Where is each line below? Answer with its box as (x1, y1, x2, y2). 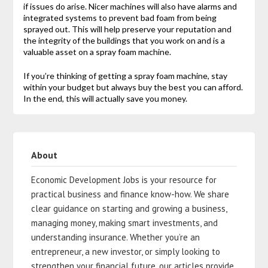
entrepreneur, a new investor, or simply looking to (31, 245, 221, 257)
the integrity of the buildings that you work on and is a (23, 35, 225, 46)
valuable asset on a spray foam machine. (23, 47, 171, 57)
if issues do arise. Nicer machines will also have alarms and (23, 1, 237, 12)
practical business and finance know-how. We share (31, 188, 230, 200)
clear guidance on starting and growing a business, (31, 202, 228, 214)
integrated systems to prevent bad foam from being (23, 13, 217, 23)
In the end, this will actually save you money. (23, 93, 187, 104)
